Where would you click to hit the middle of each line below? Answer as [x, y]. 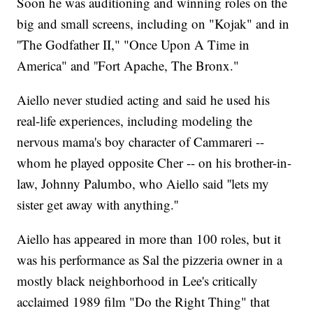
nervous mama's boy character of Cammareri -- [141, 142]
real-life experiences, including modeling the [135, 121]
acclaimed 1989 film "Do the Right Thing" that [144, 302]
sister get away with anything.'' [98, 205]
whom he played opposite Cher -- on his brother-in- [154, 163]
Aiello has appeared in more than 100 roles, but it [149, 239]
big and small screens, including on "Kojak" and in [153, 24]
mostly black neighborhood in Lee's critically [138, 281]
